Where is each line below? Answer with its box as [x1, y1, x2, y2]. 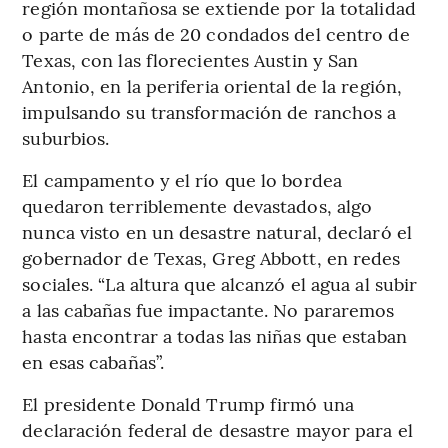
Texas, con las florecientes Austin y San [22, 46, 359, 72]
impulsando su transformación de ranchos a [22, 98, 397, 124]
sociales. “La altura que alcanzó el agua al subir [22, 270, 418, 296]
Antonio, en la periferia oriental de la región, [22, 72, 403, 98]
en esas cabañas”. [22, 348, 165, 374]
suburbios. [22, 124, 110, 150]
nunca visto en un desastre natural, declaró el [22, 218, 412, 244]
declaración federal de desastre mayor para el [22, 416, 413, 442]
